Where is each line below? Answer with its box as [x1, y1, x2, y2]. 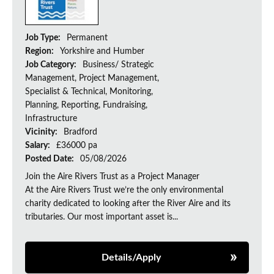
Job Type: [25, 34, 62, 43]
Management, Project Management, [25, 74, 159, 83]
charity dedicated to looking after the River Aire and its [25, 199, 231, 209]
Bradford [64, 128, 97, 137]
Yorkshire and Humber [60, 47, 144, 56]
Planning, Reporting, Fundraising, [25, 101, 147, 110]
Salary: [25, 141, 52, 150]
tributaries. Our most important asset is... [25, 213, 178, 222]
